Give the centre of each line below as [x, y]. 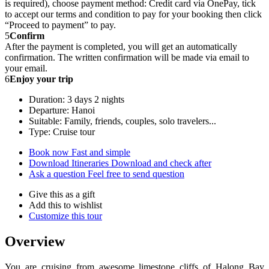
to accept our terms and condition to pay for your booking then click [133, 14]
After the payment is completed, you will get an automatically [121, 47]
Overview [35, 242]
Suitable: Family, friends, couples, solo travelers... [122, 121]
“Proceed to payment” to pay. [60, 25]
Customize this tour [65, 216]
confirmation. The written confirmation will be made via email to [127, 58]
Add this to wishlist [65, 205]
